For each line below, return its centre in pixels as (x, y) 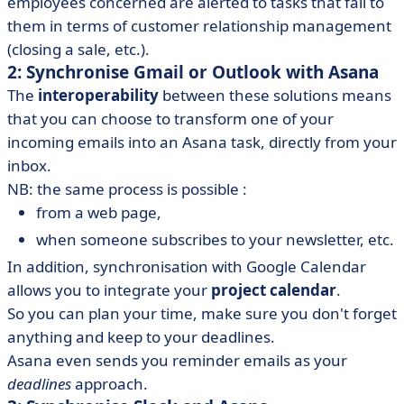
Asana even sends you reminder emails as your (177, 360)
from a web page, (99, 212)
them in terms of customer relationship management (199, 26)
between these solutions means (275, 95)
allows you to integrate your (109, 290)
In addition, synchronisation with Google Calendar (187, 266)
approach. (110, 384)
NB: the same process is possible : (127, 189)
